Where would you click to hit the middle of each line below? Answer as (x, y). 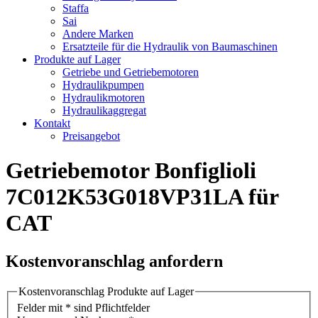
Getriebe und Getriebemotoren (131, 72)
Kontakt (52, 123)
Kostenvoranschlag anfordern (114, 261)
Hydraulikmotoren (104, 98)
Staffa (76, 8)
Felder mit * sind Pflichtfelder (83, 308)
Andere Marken (98, 34)
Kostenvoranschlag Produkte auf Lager (106, 291)
